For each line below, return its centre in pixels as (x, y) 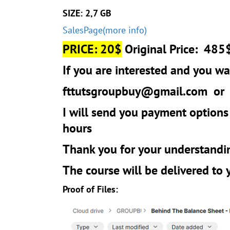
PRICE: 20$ (92, 49)
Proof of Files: (90, 189)
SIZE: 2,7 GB (87, 13)
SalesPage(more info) (105, 30)
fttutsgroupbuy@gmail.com (135, 91)
